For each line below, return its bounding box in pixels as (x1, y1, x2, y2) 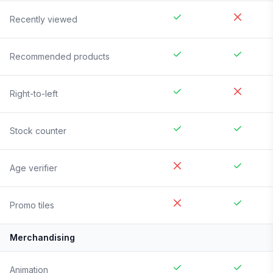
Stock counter (10, 126, 66, 136)
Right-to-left (10, 88, 58, 99)
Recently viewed (10, 14, 77, 25)
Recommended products (10, 51, 110, 62)
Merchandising (10, 232, 75, 243)
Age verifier (10, 163, 57, 174)
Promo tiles (10, 200, 54, 211)
